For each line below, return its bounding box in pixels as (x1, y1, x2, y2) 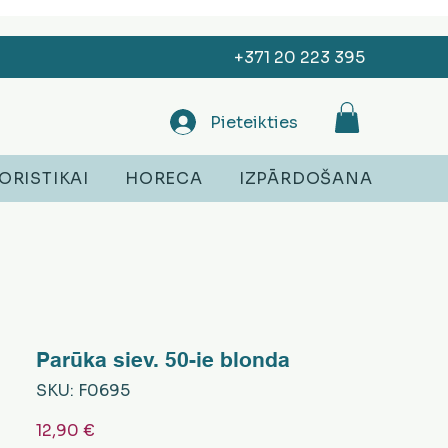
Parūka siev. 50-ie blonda (36, 347, 290, 373)
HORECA (125, 168, 203, 190)
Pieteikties (210, 111, 298, 133)
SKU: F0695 (36, 380, 130, 402)
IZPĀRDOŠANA (238, 168, 373, 190)
